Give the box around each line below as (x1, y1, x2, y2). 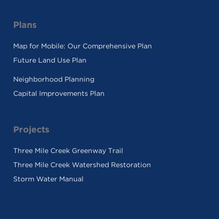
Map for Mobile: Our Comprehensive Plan (13, 42, 152, 50)
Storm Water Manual (13, 175, 84, 183)
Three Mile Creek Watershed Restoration (13, 160, 151, 169)
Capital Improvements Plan (13, 89, 105, 97)
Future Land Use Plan (13, 56, 87, 64)
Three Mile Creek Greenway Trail (13, 146, 123, 154)
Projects (13, 124, 49, 134)
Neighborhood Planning (13, 75, 94, 83)
